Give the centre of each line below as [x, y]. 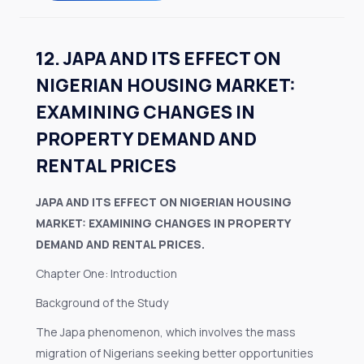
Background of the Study [102, 303]
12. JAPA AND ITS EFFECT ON [158, 58]
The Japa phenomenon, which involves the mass [166, 332]
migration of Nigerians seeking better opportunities [175, 353]
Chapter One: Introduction [106, 273]
